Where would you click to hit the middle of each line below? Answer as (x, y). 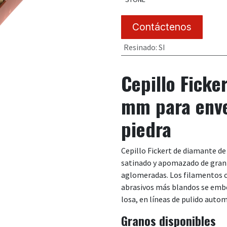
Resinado (139, 47)
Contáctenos (162, 27)
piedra (146, 128)
